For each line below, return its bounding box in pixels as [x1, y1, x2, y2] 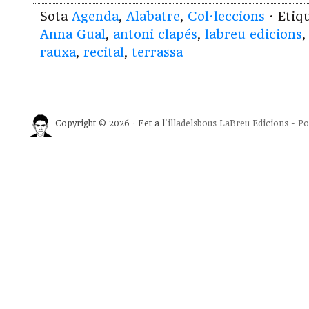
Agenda [72, 9, 119, 24]
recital [83, 45, 124, 60]
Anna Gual [40, 27, 106, 42]
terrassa [132, 45, 183, 60]
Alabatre [126, 9, 180, 24]
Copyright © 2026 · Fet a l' [55, 119, 168, 129]
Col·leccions [188, 9, 265, 24]
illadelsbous [168, 119, 217, 129]
